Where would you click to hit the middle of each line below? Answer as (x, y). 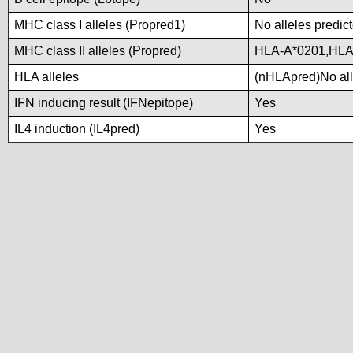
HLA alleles (46, 77)
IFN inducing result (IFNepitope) (104, 103)
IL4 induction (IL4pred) (77, 129)
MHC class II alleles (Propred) (98, 51)
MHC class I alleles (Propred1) (100, 25)
